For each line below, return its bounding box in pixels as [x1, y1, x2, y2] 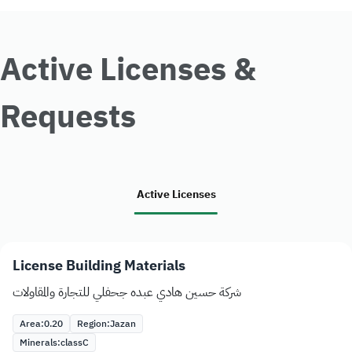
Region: [77, 317, 110, 332]
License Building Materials [13, 255, 185, 277]
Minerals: [20, 335, 60, 350]
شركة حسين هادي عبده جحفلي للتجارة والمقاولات [13, 283, 241, 302]
